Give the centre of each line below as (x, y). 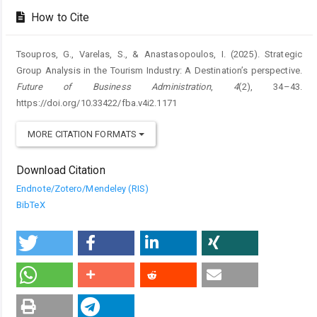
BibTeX (31, 204)
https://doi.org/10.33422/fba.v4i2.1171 (97, 103)
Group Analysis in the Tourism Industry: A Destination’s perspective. (159, 70)
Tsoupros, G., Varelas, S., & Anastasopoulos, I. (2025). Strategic (159, 54)
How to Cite (59, 17)
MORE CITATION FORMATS (83, 134)
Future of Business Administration (114, 86)
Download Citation (61, 170)
